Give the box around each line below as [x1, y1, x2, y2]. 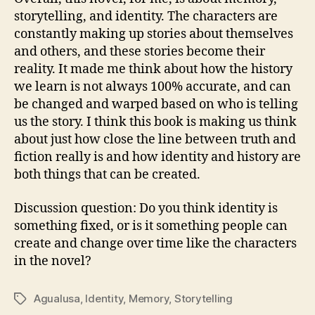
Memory [128, 291, 169, 305]
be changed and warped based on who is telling [14, 96, 298, 112]
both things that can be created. [14, 167, 200, 183]
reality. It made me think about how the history [14, 61, 292, 77]
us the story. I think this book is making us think [14, 114, 297, 130]
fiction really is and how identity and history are [14, 149, 301, 165]
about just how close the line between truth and [14, 131, 296, 148]
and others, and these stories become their [14, 44, 265, 60]
